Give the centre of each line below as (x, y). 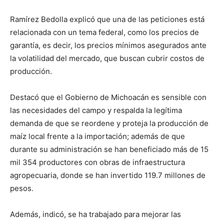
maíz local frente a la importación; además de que (97, 136)
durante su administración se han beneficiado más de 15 (109, 149)
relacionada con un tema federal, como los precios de (104, 32)
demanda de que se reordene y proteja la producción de (109, 123)
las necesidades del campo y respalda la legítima (96, 110)
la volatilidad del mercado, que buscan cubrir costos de (107, 58)
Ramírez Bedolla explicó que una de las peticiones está (107, 19)
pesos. (22, 188)
